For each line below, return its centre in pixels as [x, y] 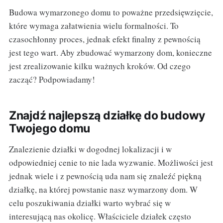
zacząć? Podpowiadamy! [52, 79]
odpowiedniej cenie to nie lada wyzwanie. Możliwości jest [111, 162]
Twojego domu [50, 128]
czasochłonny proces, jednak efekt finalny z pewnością [105, 39]
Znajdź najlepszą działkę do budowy [107, 115]
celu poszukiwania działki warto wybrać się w [90, 203]
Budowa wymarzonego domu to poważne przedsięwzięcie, [111, 12]
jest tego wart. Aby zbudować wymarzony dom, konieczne [110, 52]
